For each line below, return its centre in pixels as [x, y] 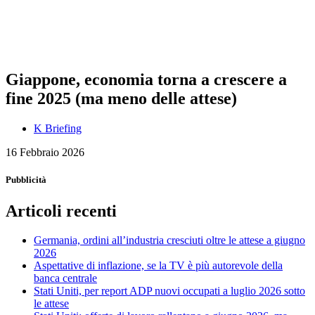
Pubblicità [26, 180]
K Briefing [58, 129]
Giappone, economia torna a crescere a [146, 80]
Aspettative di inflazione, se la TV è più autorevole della [158, 266]
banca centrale [65, 278]
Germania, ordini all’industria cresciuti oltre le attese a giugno [169, 240]
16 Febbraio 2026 [45, 153]
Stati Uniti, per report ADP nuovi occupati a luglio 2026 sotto [169, 291]
